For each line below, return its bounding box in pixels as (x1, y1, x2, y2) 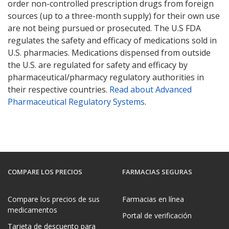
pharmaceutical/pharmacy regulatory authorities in (8, 71, 204, 83)
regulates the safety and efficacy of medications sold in (8, 34, 217, 46)
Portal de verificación (122, 211, 192, 221)
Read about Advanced (109, 83, 192, 95)
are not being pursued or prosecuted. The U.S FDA (8, 22, 201, 34)
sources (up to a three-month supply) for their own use (8, 10, 220, 21)
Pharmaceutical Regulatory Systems (8, 96, 145, 107)
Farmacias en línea (122, 194, 184, 204)
